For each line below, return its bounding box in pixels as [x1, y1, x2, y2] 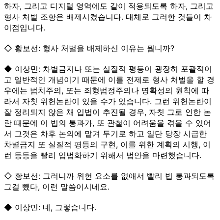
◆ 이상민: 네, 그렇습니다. [4, 202, 96, 212]
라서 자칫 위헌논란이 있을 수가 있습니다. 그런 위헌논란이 [4, 96, 212, 106]
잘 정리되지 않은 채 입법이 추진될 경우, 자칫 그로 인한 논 [4, 107, 211, 117]
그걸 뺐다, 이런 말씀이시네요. [4, 181, 110, 192]
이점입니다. [4, 22, 45, 32]
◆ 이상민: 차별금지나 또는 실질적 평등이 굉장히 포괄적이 [4, 63, 212, 74]
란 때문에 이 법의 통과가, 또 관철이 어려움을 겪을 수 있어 [4, 117, 211, 128]
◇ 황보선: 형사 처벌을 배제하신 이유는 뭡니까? [4, 43, 174, 53]
